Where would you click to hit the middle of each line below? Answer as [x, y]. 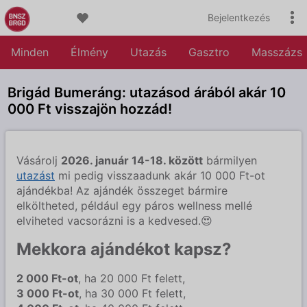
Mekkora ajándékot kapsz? [124, 249]
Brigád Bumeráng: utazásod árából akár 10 [147, 93]
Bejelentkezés [239, 17]
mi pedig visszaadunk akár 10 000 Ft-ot [160, 175]
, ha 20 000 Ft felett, [132, 278]
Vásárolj [39, 160]
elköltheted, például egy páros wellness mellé [134, 206]
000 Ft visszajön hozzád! [90, 109]
